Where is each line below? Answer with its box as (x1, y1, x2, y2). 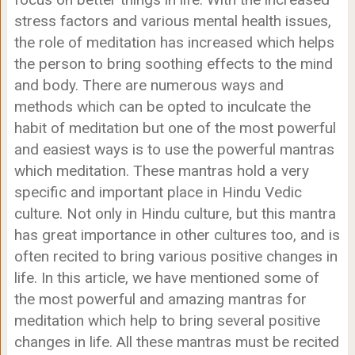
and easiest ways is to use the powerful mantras (13, 140, 334, 158)
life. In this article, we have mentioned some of (13, 269, 319, 287)
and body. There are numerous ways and (13, 76, 284, 94)
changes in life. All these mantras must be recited (13, 333, 339, 351)
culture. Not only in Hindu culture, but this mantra (13, 204, 336, 223)
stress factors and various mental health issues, (13, 12, 331, 30)
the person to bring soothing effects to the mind (13, 55, 333, 73)
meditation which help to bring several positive (13, 311, 320, 330)
